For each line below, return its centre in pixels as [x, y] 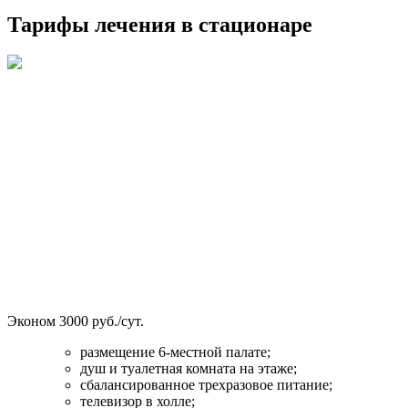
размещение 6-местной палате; [175, 352]
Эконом [33, 321]
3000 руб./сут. [102, 321]
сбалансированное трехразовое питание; [206, 385]
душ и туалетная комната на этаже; [189, 369]
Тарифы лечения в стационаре [160, 24]
